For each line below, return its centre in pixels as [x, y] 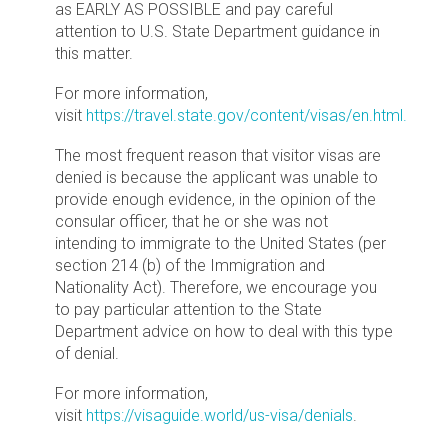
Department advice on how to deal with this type [224, 331]
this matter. [94, 53]
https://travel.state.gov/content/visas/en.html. [246, 115]
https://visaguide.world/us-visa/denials [219, 415]
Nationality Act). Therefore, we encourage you [216, 287]
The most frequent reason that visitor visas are [218, 155]
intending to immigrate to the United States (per [220, 243]
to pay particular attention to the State [188, 309]
